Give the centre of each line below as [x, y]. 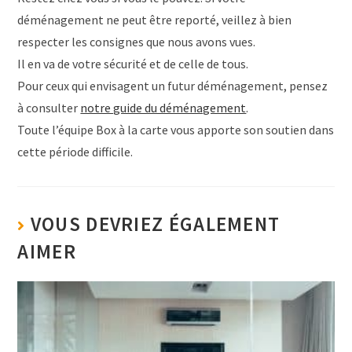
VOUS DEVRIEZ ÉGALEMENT [155, 224]
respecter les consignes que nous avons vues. [137, 41]
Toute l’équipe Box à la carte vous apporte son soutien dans [176, 129]
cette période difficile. [75, 151]
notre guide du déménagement [163, 107]
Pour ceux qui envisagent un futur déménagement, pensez [173, 85]
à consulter [49, 107]
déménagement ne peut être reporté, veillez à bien [155, 19]
